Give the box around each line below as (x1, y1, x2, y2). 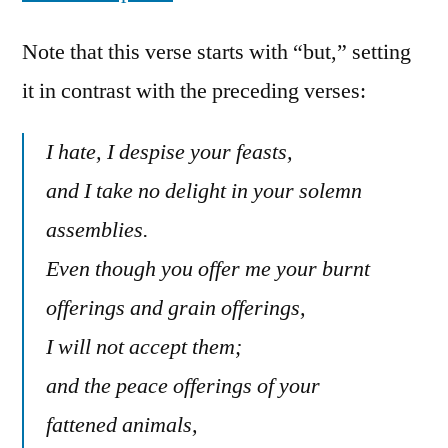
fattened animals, (46, 410, 198, 439)
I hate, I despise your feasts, (46, 137, 293, 166)
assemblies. (46, 215, 149, 244)
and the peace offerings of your (46, 371, 320, 400)
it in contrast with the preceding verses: (22, 76, 366, 105)
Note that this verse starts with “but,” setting (22, 37, 411, 66)
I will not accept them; (46, 332, 242, 361)
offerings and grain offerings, (46, 293, 306, 322)
